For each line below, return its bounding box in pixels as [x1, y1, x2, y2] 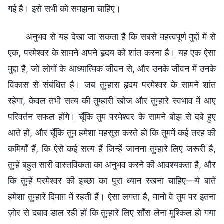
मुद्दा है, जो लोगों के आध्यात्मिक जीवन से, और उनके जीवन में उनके [8, 63, 216, 74]
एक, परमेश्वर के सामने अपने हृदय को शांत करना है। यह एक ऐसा [8, 47, 216, 58]
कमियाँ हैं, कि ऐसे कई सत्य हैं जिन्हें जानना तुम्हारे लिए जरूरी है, [8, 143, 216, 154]
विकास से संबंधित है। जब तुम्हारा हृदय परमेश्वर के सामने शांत [8, 79, 216, 90]
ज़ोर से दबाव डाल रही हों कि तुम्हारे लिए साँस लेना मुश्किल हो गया [8, 207, 216, 218]
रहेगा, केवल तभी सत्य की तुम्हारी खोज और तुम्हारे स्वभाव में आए [8, 95, 216, 106]
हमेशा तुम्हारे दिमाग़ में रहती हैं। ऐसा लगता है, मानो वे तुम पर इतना [8, 191, 216, 202]
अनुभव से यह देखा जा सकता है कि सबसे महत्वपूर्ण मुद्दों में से [26, 31, 216, 42]
